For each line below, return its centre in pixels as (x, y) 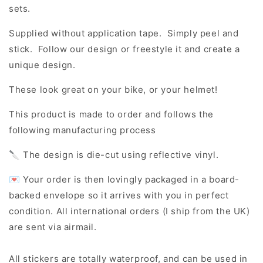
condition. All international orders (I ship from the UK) (129, 211)
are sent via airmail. (53, 227)
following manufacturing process (82, 130)
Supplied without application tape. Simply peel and (124, 33)
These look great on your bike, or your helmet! (113, 89)
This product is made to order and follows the (112, 114)
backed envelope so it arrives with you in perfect (119, 195)
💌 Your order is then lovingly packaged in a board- (124, 179)
